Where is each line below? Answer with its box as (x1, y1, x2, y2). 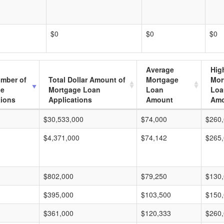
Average (146, 64, 174, 74)
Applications (48, 94, 92, 104)
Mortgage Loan (48, 84, 100, 94)
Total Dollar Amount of (48, 74, 125, 84)
